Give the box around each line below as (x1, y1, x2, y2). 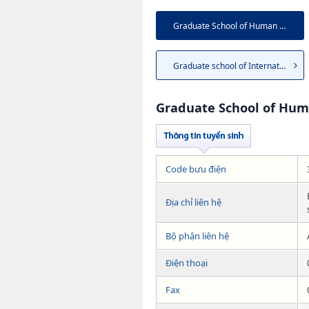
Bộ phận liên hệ (166, 229, 229, 242)
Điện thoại (166, 256, 208, 269)
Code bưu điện (166, 162, 226, 175)
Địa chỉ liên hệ (166, 195, 221, 208)
